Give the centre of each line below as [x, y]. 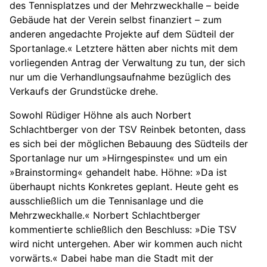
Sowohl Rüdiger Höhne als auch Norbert [100, 115]
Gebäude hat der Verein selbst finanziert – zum [116, 20]
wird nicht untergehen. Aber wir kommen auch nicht [126, 244]
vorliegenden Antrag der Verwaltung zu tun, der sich [127, 63]
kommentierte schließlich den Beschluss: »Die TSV [123, 230]
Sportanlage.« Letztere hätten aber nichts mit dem [124, 49]
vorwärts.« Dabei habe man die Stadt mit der [111, 258]
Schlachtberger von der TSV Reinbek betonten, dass [128, 130]
